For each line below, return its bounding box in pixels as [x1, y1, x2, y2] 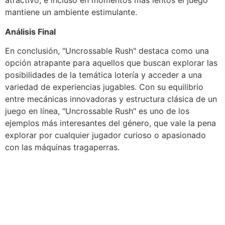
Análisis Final [5, 26, 56, 37]
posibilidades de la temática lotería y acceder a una [5, 70, 202, 80]
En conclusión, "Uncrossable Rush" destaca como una [5, 46, 209, 56]
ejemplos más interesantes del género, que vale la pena [5, 118, 216, 129]
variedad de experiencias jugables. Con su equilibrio [5, 82, 203, 92]
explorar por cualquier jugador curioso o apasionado [5, 130, 206, 141]
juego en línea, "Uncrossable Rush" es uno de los [5, 106, 189, 117]
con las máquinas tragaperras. [5, 142, 120, 153]
